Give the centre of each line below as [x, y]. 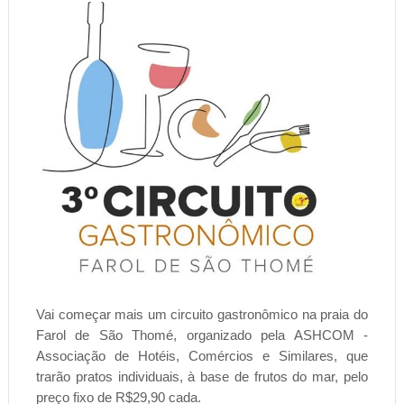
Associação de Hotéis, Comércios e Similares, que [202, 355]
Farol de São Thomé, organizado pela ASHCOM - [202, 335]
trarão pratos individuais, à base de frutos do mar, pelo [202, 376]
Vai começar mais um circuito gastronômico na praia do [202, 314]
